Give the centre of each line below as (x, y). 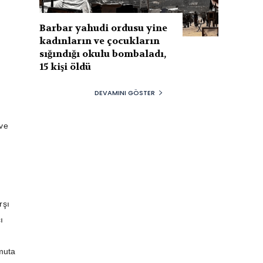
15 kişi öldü (65, 66)
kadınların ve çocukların (100, 41)
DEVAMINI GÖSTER (125, 92)
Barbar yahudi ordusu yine (104, 28)
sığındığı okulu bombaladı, (103, 53)
